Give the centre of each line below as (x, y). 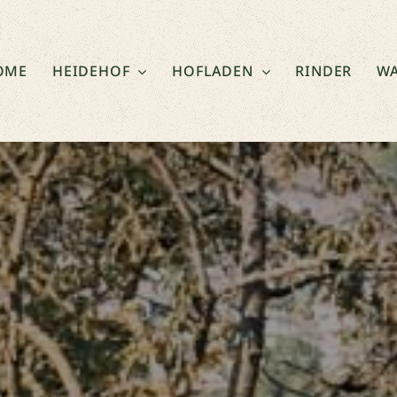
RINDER (324, 71)
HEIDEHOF (91, 71)
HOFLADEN (213, 71)
